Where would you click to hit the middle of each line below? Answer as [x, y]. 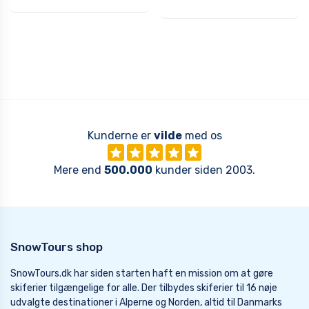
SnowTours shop [57, 247]
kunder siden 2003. [204, 170]
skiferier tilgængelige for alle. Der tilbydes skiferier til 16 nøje [144, 288]
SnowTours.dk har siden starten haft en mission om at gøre [142, 274]
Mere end [79, 170]
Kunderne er [120, 136]
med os [202, 136]
